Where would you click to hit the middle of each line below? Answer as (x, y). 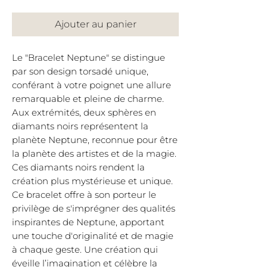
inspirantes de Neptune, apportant (88, 222)
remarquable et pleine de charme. (88, 98)
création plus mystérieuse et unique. (92, 181)
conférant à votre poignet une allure (91, 85)
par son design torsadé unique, (80, 71)
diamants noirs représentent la (80, 126)
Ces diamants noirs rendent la (78, 167)
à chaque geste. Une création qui (85, 249)
